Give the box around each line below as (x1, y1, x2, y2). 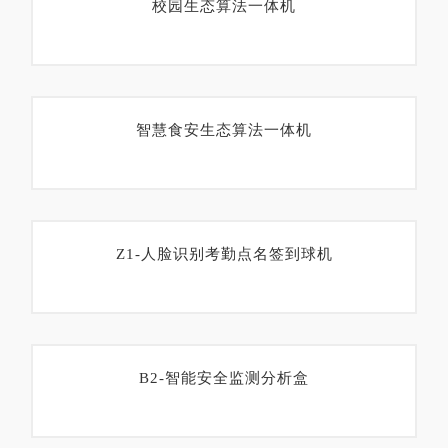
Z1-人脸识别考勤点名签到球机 (115, 246, 333, 262)
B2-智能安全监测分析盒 (139, 370, 309, 386)
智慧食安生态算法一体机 (136, 122, 312, 138)
